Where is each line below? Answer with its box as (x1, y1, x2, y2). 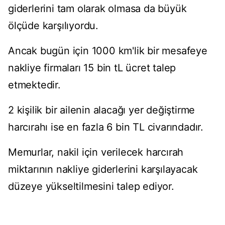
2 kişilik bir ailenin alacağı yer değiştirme (8, 104, 195, 117)
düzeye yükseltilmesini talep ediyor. (8, 180, 174, 193)
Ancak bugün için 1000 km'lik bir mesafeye (8, 45, 207, 57)
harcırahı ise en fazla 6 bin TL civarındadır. (8, 121, 203, 134)
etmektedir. (8, 79, 61, 91)
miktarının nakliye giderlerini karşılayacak (8, 163, 198, 176)
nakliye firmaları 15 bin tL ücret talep (8, 62, 176, 74)
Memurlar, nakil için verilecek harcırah (8, 146, 184, 159)
